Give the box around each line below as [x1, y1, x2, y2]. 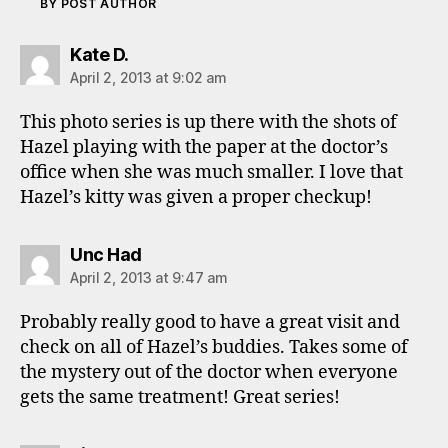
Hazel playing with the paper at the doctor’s [20, 135, 388, 159]
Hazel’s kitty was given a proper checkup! [20, 185, 372, 209]
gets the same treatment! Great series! [20, 385, 340, 409]
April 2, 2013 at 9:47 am [70, 268, 228, 286]
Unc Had [70, 243, 142, 265]
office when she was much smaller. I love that [20, 160, 403, 184]
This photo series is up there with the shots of [20, 110, 397, 134]
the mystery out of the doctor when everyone [20, 360, 398, 384]
